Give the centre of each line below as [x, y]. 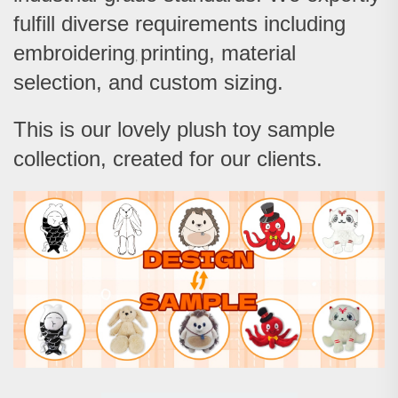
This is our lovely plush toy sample [174, 130]
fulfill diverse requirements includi [168, 24]
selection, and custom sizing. [148, 83]
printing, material [218, 53]
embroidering [74, 53]
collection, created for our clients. [168, 159]
